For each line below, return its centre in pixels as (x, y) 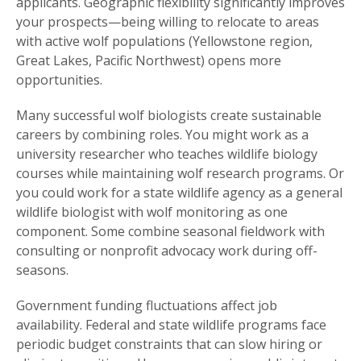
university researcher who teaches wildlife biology (167, 154)
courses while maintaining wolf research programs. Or (180, 174)
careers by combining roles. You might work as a (162, 135)
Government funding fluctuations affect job (147, 306)
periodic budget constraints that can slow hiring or (169, 344)
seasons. (42, 270)
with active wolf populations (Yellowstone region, (164, 41)
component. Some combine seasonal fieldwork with (170, 232)
